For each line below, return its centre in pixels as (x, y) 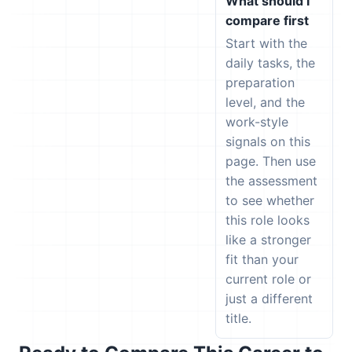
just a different (269, 299)
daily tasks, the (270, 63)
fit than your (262, 259)
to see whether (270, 200)
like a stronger (268, 240)
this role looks (268, 220)
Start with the (266, 43)
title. (238, 318)
